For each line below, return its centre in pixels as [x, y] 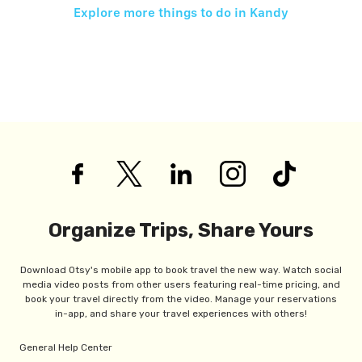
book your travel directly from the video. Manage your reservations [181, 299]
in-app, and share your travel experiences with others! [181, 313]
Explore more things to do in [162, 12]
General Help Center [66, 347]
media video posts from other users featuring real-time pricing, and [181, 284]
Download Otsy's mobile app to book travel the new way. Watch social [181, 269]
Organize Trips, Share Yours [181, 230]
